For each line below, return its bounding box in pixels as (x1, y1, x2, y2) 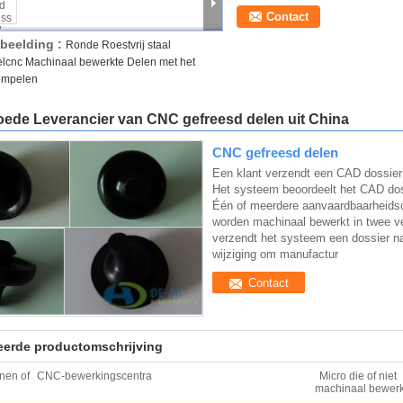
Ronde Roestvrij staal (66, 39, 171, 51)
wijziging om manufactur (212, 247, 338, 261)
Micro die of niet (319, 370, 397, 382)
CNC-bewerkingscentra (37, 370, 152, 382)
